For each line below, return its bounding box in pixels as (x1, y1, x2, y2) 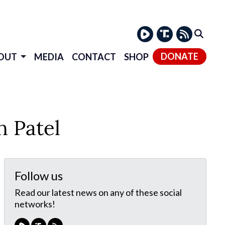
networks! (14, 198, 55, 209)
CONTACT (72, 51, 116, 62)
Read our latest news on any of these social (14, 187, 182, 198)
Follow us (14, 168, 63, 183)
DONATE (161, 50, 198, 62)
